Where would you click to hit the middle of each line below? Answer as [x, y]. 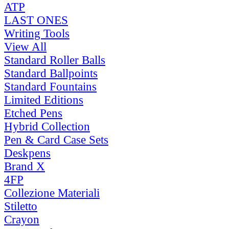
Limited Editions [44, 100]
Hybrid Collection [47, 126]
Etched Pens [33, 113]
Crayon [22, 219]
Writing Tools [37, 33]
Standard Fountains [50, 86]
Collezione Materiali [52, 193]
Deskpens [27, 153]
